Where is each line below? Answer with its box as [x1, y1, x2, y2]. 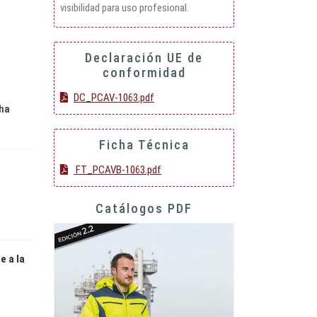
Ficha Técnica [98, 137, 190, 153]
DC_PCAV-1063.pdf [74, 91, 154, 105]
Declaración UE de [85, 50, 203, 66]
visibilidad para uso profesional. [60, 1, 189, 15]
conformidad [102, 65, 186, 81]
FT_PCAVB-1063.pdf [74, 163, 161, 177]
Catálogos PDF [96, 201, 192, 217]
